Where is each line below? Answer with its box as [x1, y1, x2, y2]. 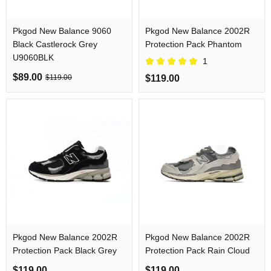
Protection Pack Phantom [145, 39, 242, 49]
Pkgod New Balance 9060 [13, 26, 111, 36]
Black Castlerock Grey [13, 39, 97, 49]
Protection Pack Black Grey [13, 246, 117, 255]
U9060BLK [13, 53, 54, 62]
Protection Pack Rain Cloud [145, 246, 250, 255]
